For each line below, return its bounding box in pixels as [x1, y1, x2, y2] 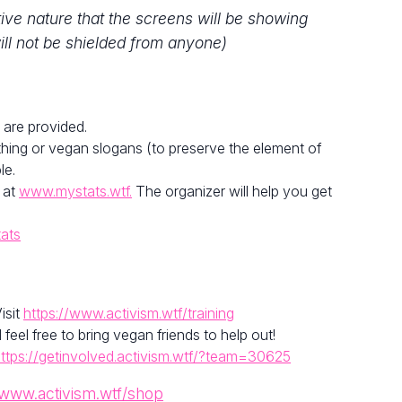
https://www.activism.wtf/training [23, 304, 234, 323]
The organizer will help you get [132, 182, 332, 201]
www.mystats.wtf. [19, 182, 132, 201]
